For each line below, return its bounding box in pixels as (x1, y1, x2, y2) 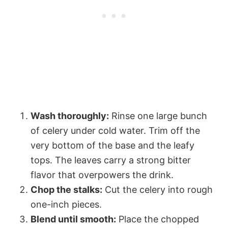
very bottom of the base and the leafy (31, 140, 194, 151)
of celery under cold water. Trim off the (31, 125, 200, 136)
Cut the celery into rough (102, 184, 213, 195)
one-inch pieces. (31, 199, 102, 210)
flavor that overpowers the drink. (31, 169, 174, 181)
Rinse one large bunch (109, 110, 207, 122)
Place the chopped (116, 214, 199, 225)
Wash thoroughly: (31, 110, 109, 122)
